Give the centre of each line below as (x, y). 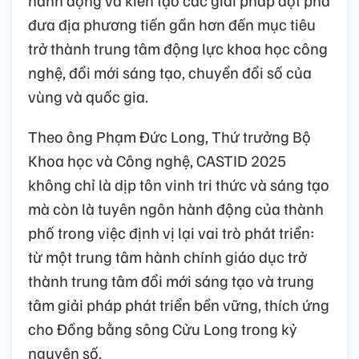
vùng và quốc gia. (88, 96)
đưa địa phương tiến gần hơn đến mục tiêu (172, 24)
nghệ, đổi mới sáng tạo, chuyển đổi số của (170, 72)
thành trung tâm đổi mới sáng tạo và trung (171, 280)
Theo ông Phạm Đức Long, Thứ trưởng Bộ (169, 136)
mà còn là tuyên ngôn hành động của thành (176, 208)
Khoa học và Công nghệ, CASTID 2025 (157, 160)
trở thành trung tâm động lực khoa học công (178, 48)
